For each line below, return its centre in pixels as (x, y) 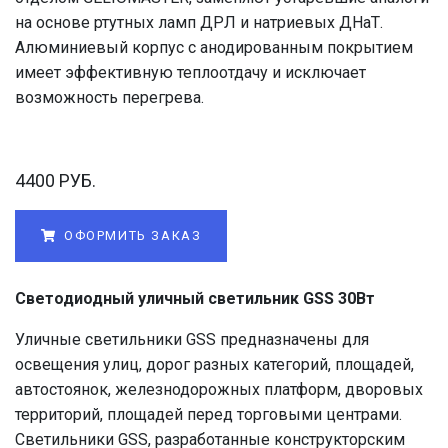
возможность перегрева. (109, 97)
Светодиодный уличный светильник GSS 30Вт (195, 298)
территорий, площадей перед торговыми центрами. (208, 414)
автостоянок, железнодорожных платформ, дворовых (219, 389)
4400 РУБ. (55, 180)
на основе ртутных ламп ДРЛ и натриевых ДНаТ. (199, 22)
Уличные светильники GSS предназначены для (192, 339)
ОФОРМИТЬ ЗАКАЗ (130, 236)
